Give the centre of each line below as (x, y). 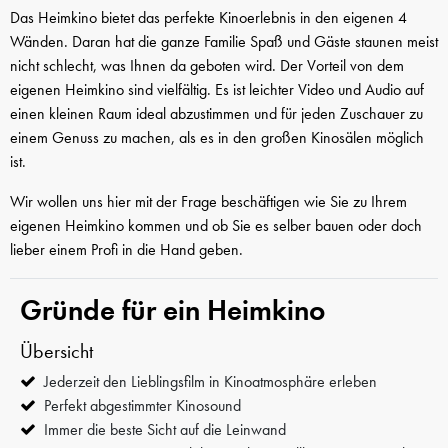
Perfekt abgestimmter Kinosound (142, 406)
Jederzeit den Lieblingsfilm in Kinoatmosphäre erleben (210, 382)
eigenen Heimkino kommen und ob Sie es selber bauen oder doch (216, 225)
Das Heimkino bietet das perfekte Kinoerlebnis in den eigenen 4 (208, 17)
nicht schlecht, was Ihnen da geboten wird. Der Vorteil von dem (207, 65)
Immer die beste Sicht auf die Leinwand (165, 430)
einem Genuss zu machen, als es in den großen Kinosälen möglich (217, 137)
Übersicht (56, 351)
